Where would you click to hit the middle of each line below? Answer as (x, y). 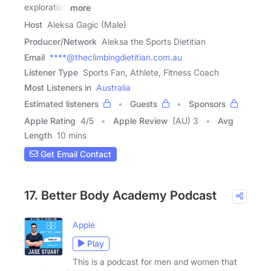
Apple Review (140, 120)
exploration (46, 7)
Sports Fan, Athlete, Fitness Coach (151, 72)
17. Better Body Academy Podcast (120, 195)
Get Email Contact (75, 154)
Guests (144, 103)
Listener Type (51, 72)
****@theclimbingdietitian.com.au (116, 57)
